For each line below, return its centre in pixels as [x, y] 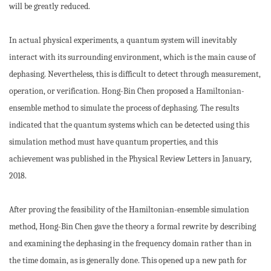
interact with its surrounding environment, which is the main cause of [132, 57]
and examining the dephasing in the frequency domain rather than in [130, 243]
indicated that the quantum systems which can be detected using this [129, 125]
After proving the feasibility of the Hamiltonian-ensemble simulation [129, 210]
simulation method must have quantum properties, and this [113, 142]
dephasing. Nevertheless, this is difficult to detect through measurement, [135, 74]
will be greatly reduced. [50, 6]
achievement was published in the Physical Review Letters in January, [130, 159]
